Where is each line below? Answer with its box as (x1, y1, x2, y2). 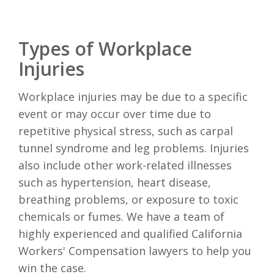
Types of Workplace (18, 35, 192, 61)
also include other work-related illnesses (18, 157, 232, 172)
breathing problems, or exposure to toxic (18, 191, 239, 207)
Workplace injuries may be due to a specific (18, 89, 248, 104)
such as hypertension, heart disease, (18, 174, 211, 190)
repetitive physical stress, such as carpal (18, 123, 233, 138)
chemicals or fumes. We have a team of (18, 209, 224, 224)
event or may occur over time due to (18, 106, 211, 121)
